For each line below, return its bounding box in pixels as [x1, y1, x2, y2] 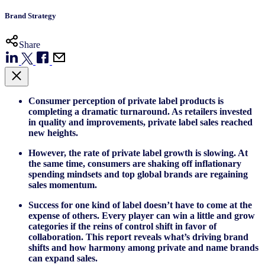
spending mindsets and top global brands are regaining [28, 169, 248, 179]
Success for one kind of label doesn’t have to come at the [28, 199, 252, 210]
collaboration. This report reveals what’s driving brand [28, 231, 248, 242]
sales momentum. [28, 179, 102, 190]
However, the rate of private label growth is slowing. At [28, 147, 248, 158]
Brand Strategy [5, 11, 56, 20]
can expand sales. [28, 253, 98, 263]
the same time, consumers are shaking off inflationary [28, 158, 241, 169]
